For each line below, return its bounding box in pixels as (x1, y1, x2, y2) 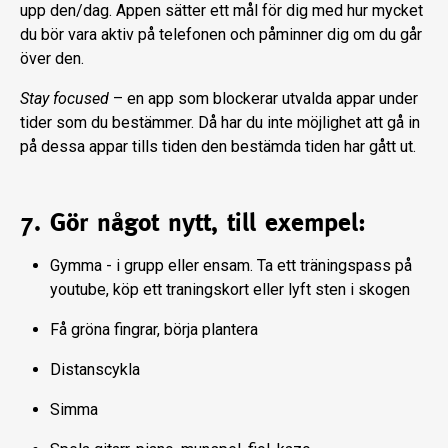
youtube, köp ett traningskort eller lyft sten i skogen (50, 279, 410, 299)
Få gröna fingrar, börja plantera (50, 319, 258, 339)
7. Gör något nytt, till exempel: (20, 206, 366, 237)
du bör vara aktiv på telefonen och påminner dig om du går (20, 24, 422, 44)
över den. (20, 48, 84, 68)
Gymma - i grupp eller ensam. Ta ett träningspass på (50, 255, 412, 275)
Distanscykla (50, 359, 140, 379)
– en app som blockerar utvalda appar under (109, 88, 418, 108)
